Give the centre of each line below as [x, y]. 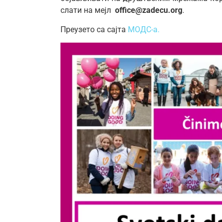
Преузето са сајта [94, 29]
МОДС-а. [144, 29]
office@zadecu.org [149, 10]
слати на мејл [88, 10]
